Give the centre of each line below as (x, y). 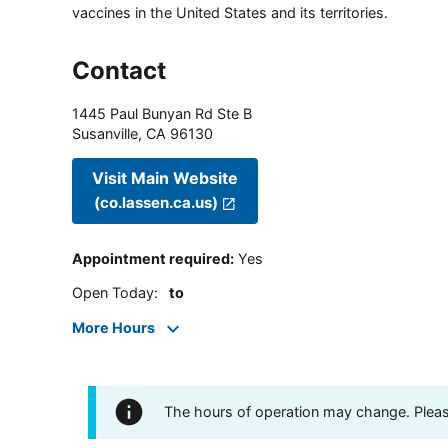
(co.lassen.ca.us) (156, 203)
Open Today (113, 293)
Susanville (105, 133)
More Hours (113, 327)
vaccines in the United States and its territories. (230, 12)
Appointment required (151, 259)
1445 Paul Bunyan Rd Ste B (162, 113)
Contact (119, 70)
